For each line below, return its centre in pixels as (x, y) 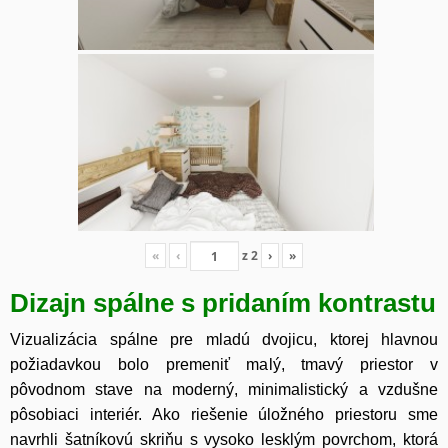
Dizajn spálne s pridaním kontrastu (223, 303)
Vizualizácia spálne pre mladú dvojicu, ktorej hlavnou (224, 340)
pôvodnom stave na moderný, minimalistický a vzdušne (224, 390)
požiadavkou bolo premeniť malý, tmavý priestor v (224, 365)
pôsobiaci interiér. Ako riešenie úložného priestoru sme (224, 415)
